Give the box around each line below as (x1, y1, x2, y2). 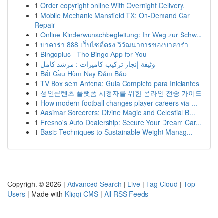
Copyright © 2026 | (7, 179, 67, 189)
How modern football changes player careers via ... (40, 98, 197, 108)
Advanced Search (67, 179, 122, 189)
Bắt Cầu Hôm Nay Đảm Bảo (40, 69, 127, 78)
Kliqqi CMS (65, 189, 98, 199)
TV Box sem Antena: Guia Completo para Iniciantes (40, 78, 199, 88)
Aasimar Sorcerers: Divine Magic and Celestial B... (40, 108, 195, 117)
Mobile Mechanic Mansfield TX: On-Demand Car (40, 10, 190, 20)
